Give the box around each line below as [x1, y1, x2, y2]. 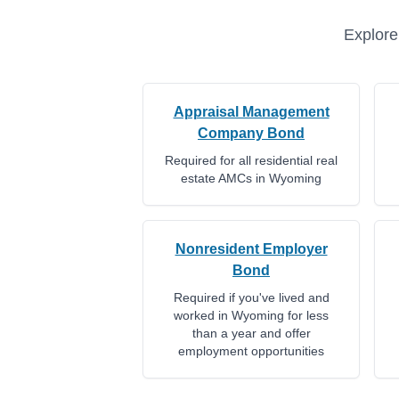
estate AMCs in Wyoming [181, 171, 322, 185]
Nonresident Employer [175, 241, 328, 256]
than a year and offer [191, 326, 311, 340]
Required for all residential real [165, 153, 338, 167]
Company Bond [198, 126, 305, 141]
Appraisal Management [173, 104, 330, 119]
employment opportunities [178, 344, 324, 358]
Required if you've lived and [173, 290, 330, 305]
